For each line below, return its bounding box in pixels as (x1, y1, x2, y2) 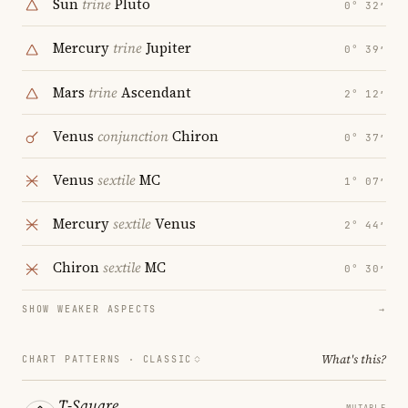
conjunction (97, 126, 168, 146)
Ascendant (117, 82, 191, 102)
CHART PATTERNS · (22, 352, 143, 365)
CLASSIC (142, 352, 193, 365)
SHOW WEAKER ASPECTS (22, 302, 158, 315)
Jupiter (142, 38, 191, 58)
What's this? (321, 351, 386, 367)
